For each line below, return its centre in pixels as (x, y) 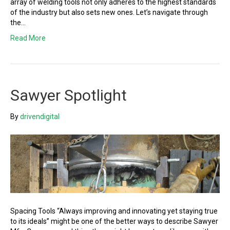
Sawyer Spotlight (69, 95)
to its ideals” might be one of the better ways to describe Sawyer (114, 221)
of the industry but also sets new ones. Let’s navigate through (109, 13)
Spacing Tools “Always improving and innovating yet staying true (114, 211)
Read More (28, 38)
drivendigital (40, 117)
